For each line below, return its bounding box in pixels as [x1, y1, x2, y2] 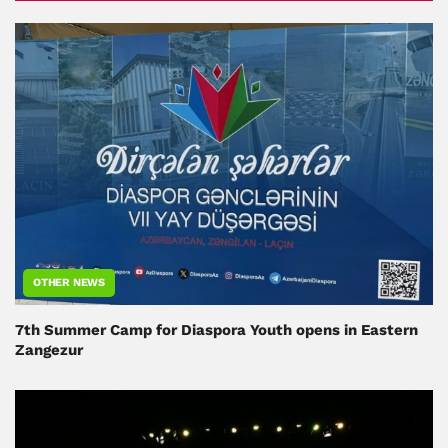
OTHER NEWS [33, 276, 105, 290]
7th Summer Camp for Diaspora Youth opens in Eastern [15, 321, 418, 340]
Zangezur [15, 341, 83, 360]
